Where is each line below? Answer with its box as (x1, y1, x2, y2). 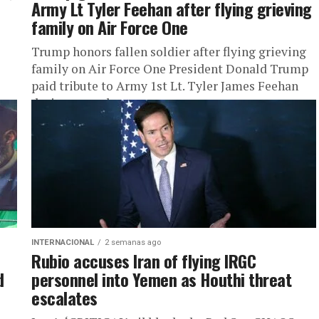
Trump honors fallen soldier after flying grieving (31, 43, 306, 60)
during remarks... (31, 95, 127, 111)
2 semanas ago (105, 238, 161, 247)
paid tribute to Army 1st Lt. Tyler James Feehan (31, 78, 298, 94)
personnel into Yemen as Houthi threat (31, 266, 292, 292)
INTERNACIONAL (31, 238, 94, 247)
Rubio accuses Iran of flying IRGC (31, 248, 256, 273)
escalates (31, 285, 98, 310)
